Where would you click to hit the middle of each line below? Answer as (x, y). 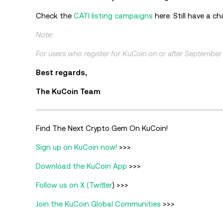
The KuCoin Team (68, 92)
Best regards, (61, 73)
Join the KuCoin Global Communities (98, 204)
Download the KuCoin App (82, 166)
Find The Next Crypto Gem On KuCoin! (102, 128)
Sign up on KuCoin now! (76, 147)
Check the (55, 16)
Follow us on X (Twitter (74, 185)
